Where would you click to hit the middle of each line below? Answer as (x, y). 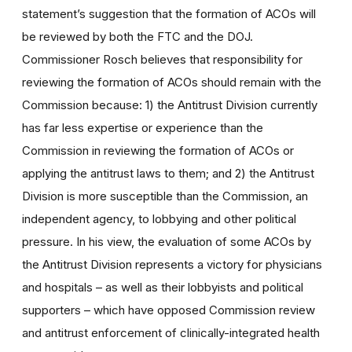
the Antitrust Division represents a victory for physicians (172, 264)
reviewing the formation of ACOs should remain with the (172, 82)
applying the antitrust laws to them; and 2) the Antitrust (168, 173)
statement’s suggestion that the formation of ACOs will (169, 13)
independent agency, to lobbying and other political (159, 218)
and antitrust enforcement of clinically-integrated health (171, 332)
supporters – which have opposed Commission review (169, 310)
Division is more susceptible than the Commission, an (165, 196)
